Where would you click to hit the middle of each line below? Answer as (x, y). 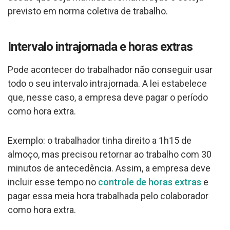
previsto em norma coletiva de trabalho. (88, 11)
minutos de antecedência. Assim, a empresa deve (109, 168)
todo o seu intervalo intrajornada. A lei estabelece (107, 83)
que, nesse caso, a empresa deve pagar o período (108, 97)
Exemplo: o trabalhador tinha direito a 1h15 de (100, 140)
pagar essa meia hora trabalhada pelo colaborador (108, 196)
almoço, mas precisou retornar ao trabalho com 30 (110, 154)
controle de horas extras (150, 182)
